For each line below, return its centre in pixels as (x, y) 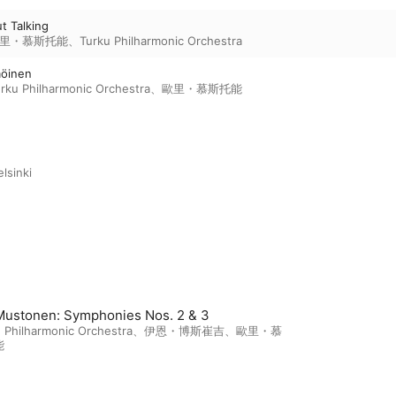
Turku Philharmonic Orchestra (161, 41)
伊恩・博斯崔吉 (184, 331)
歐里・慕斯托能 (202, 89)
